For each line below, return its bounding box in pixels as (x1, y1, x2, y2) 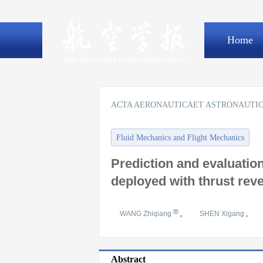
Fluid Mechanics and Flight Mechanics (116, 133, 244, 142)
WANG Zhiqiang (120, 210, 173, 218)
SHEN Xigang (200, 210, 246, 218)
